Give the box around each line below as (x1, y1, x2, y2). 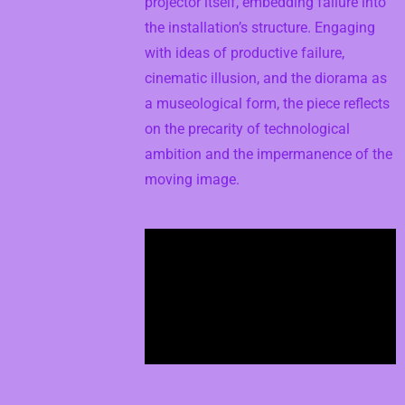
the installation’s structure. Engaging (145, 19, 375, 36)
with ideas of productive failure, (145, 44, 344, 61)
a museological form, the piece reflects (145, 95, 390, 112)
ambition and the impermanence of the (145, 146, 392, 163)
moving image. (145, 171, 240, 188)
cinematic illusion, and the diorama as (145, 70, 387, 87)
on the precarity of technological (145, 120, 350, 137)
